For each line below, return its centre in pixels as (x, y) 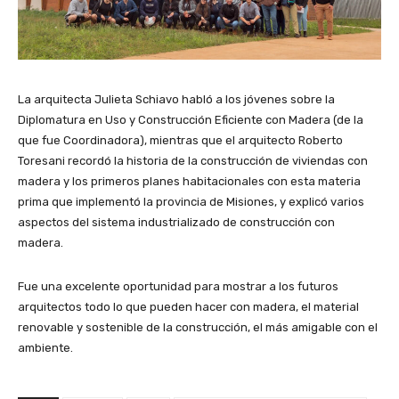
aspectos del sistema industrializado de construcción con (176, 222)
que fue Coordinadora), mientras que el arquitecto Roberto (180, 140)
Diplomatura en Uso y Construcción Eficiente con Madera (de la (191, 119)
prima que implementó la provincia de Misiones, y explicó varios (191, 201)
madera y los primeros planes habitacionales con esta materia (189, 181)
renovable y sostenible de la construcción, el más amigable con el (198, 327)
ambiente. (45, 347)
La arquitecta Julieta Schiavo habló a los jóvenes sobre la (176, 99)
